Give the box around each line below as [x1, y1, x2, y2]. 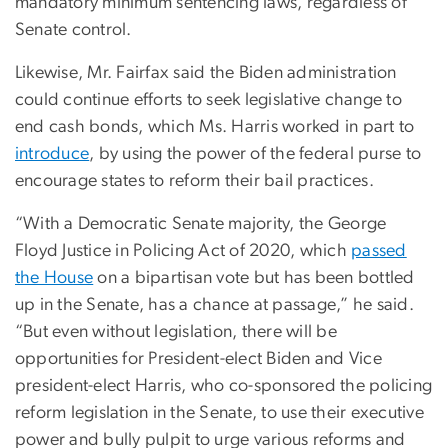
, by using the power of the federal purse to [89, 145, 422, 164]
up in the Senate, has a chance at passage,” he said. [15, 296, 414, 315]
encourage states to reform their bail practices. [15, 172, 374, 191]
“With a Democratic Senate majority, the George [15, 215, 387, 234]
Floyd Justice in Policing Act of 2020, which [15, 242, 352, 261]
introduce [15, 145, 90, 164]
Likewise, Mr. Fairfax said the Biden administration [15, 64, 397, 83]
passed [351, 242, 407, 261]
